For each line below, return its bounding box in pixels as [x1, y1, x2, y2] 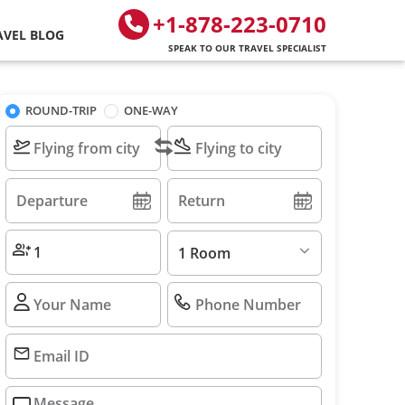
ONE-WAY [123, 102, 178, 118]
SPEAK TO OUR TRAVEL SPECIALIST [167, 41, 326, 54]
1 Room [177, 242, 231, 263]
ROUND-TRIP [25, 102, 97, 118]
